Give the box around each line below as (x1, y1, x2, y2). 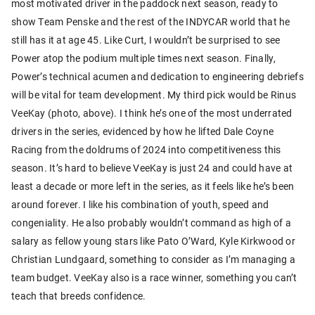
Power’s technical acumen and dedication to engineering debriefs (11, 70, 304, 84)
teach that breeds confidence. (11, 289, 146, 303)
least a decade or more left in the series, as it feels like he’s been (11, 179, 295, 193)
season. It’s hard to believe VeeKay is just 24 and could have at (11, 161, 292, 175)
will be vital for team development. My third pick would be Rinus (11, 88, 296, 102)
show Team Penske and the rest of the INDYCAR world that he (11, 15, 290, 29)
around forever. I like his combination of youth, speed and (11, 198, 269, 212)
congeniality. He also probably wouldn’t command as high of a (11, 216, 291, 230)
